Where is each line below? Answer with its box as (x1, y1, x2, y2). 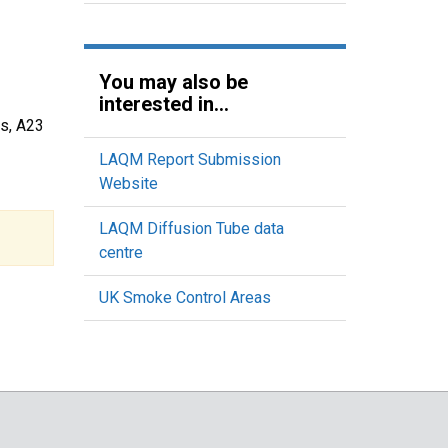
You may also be (98, 70, 248, 94)
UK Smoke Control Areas (98, 288, 271, 307)
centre (98, 243, 143, 262)
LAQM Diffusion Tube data (98, 219, 284, 238)
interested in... (98, 92, 229, 116)
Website (98, 174, 158, 193)
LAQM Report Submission (98, 150, 281, 169)
